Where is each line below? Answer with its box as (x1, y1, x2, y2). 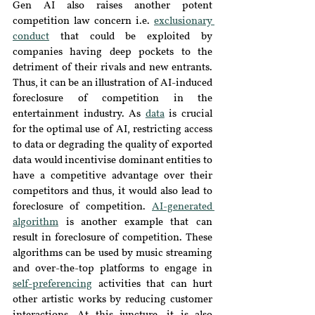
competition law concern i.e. (13, 16, 154, 27)
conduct (13, 32, 49, 42)
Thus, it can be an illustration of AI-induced (13, 78, 212, 89)
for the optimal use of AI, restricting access (13, 124, 212, 135)
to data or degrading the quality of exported (13, 140, 212, 150)
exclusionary (154, 16, 212, 27)
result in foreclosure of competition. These (13, 233, 212, 243)
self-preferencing (13, 279, 92, 290)
